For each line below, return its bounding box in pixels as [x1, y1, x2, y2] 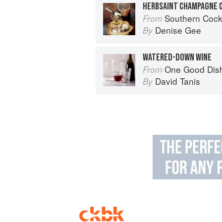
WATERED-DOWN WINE [143, 51, 212, 63]
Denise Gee [155, 23, 201, 36]
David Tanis [155, 74, 200, 87]
